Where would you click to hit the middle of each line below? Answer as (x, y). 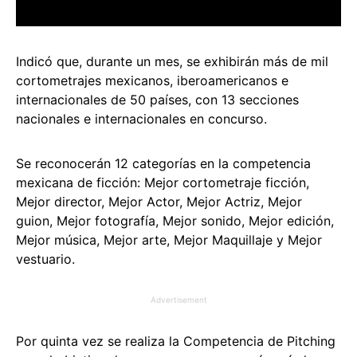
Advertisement (178, 300)
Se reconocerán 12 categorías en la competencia (163, 164)
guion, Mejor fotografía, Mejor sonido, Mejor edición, (175, 221)
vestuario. (45, 259)
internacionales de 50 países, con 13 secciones (157, 100)
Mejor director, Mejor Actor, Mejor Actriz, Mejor (159, 202)
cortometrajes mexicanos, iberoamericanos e (152, 81)
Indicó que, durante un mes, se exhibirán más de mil (172, 62)
